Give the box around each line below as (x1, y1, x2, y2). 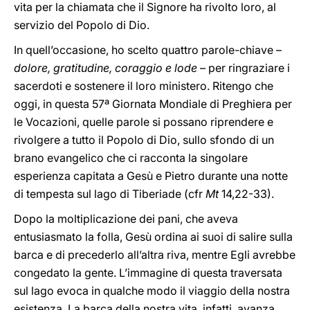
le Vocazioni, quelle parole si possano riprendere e (14, 115, 273, 129)
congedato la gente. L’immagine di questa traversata (14, 266, 282, 280)
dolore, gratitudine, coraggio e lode (14, 61, 197, 75)
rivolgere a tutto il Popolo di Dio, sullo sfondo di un (14, 133, 274, 147)
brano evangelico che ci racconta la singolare (14, 151, 248, 165)
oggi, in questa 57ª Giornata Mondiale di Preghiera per (14, 97, 292, 111)
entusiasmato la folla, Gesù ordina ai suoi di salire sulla (14, 230, 293, 244)
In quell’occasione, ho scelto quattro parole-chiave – (14, 43, 282, 57)
